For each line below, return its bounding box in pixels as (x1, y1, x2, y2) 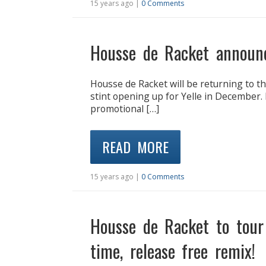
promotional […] (90, 102, 159, 115)
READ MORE (102, 135, 169, 157)
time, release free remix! (90, 237, 255, 264)
